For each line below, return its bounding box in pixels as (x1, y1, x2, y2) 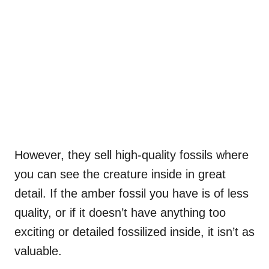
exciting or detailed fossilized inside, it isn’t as (14, 225, 255, 238)
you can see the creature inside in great (14, 167, 226, 181)
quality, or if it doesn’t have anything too (14, 205, 226, 219)
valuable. (14, 244, 65, 258)
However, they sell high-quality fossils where (14, 148, 249, 162)
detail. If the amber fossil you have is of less (14, 186, 249, 200)
